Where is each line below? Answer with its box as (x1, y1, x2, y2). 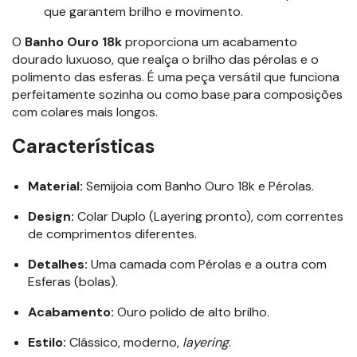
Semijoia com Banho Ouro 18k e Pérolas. (83, 177, 314, 194)
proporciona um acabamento (122, 33, 297, 50)
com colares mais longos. (12, 103, 158, 120)
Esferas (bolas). (28, 273, 118, 290)
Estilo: (28, 333, 66, 351)
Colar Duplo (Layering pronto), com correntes (74, 207, 343, 225)
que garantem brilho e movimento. (44, 2, 243, 20)
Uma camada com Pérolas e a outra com (88, 255, 327, 273)
